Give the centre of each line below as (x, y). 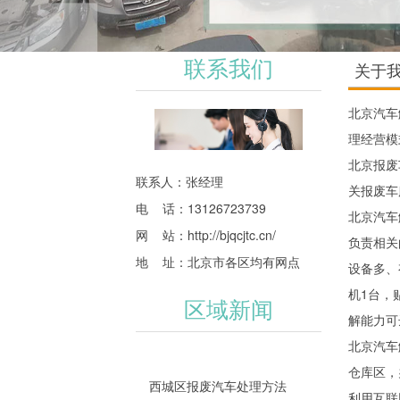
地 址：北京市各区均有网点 (218, 262)
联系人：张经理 (179, 182)
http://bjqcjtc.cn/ (232, 235)
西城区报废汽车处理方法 (218, 386)
